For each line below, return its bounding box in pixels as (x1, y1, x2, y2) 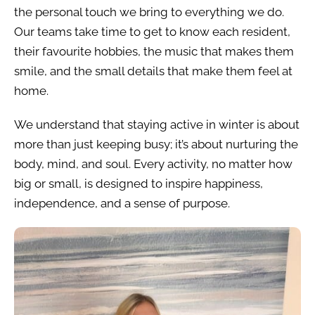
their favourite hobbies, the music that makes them (14, 44, 294, 59)
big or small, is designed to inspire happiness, (14, 176, 263, 191)
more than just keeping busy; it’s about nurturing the (14, 137, 298, 152)
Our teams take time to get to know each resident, (14, 25, 290, 39)
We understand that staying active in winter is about (14, 117, 300, 132)
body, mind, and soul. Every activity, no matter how (14, 157, 292, 172)
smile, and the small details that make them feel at (14, 64, 292, 79)
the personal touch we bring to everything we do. (14, 5, 284, 20)
